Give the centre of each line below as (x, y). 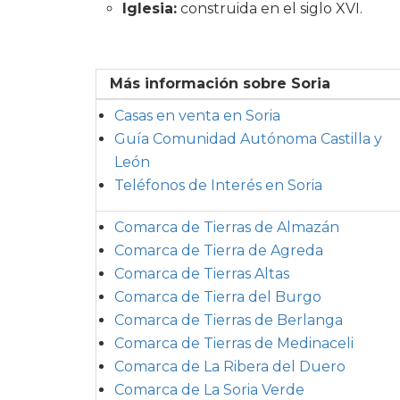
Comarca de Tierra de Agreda (219, 250)
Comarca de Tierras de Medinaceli (234, 343)
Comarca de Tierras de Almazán (227, 227)
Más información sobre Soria (216, 83)
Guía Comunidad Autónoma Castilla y (248, 138)
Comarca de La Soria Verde (209, 389)
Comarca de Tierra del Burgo (218, 296)
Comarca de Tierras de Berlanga (229, 320)
